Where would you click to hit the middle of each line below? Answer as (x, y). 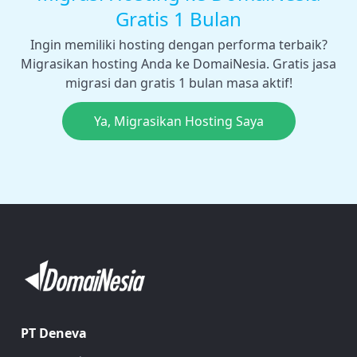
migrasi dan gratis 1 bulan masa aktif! (178, 83)
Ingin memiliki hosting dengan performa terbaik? (178, 45)
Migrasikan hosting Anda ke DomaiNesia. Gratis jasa (178, 64)
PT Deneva (53, 333)
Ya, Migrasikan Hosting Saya (178, 122)
